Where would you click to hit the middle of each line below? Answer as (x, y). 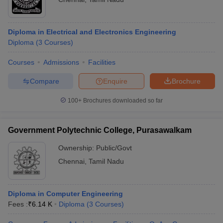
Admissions (61, 62)
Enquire (115, 81)
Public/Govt (114, 148)
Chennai (71, 161)
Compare (44, 81)
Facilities (102, 62)
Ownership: (77, 148)
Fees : (18, 204)
